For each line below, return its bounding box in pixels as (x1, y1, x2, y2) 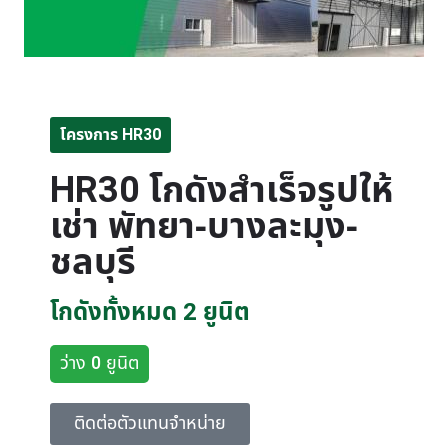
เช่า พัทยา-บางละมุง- (50, 199, 358, 254)
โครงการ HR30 (60, 122, 161, 147)
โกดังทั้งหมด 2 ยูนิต (50, 294, 250, 331)
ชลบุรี (50, 235, 136, 290)
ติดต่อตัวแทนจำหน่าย (74, 409, 226, 437)
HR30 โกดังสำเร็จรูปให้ (50, 163, 393, 218)
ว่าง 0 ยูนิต (60, 349, 139, 377)
